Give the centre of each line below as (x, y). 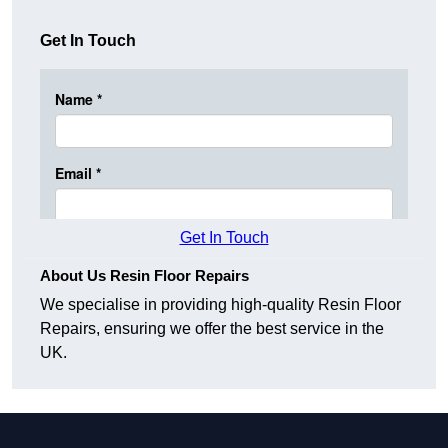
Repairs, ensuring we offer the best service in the (212, 329)
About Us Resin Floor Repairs (144, 276)
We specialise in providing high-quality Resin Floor (220, 305)
